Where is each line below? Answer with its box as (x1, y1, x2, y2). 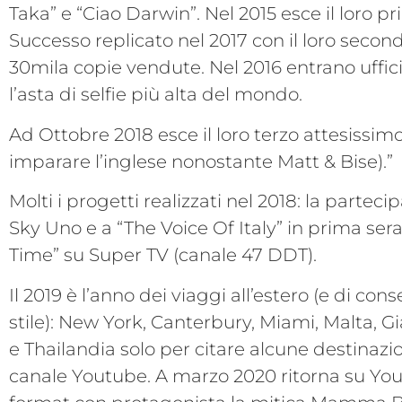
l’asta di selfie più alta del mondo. (9, 83, 302, 106)
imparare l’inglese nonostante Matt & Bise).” (9, 150, 393, 172)
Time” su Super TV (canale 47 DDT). (9, 244, 317, 267)
